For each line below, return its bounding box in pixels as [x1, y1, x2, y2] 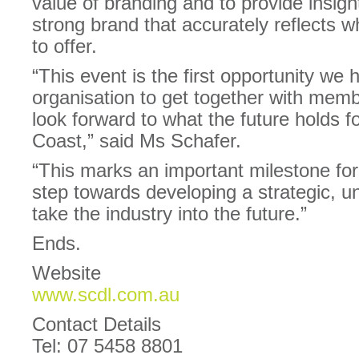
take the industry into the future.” [32, 203, 307, 224]
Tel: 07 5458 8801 [32, 335, 183, 357]
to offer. [32, 35, 97, 57]
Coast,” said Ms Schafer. [32, 130, 241, 151]
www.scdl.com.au [32, 284, 179, 305]
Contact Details [32, 313, 161, 335]
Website [32, 262, 101, 284]
